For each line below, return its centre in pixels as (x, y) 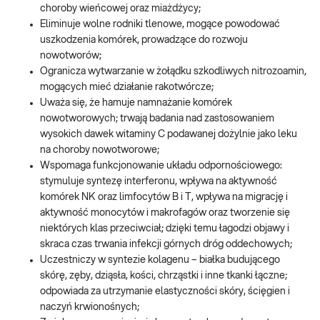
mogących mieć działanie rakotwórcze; (127, 87)
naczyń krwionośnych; (90, 307)
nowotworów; (71, 56)
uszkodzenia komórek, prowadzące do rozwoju (144, 40)
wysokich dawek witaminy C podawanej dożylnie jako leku (169, 135)
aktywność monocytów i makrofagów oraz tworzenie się (165, 213)
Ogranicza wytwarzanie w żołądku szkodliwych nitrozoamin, (173, 72)
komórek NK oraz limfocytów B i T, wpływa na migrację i (164, 197)
